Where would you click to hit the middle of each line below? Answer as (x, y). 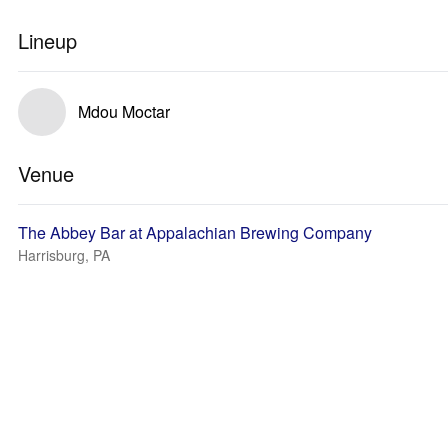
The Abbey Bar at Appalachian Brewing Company (195, 232)
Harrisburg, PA (64, 255)
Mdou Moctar (124, 111)
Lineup (47, 40)
